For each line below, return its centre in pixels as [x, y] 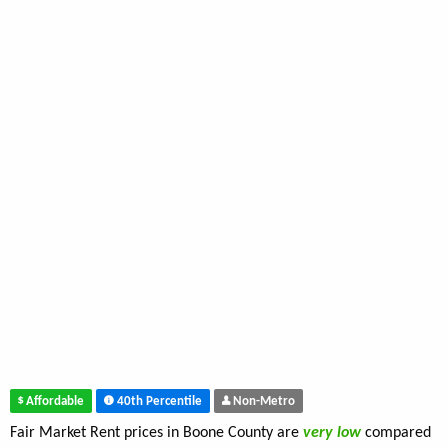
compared [398, 433]
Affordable [53, 401]
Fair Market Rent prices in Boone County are [156, 433]
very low [334, 433]
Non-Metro [262, 401]
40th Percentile [158, 401]
